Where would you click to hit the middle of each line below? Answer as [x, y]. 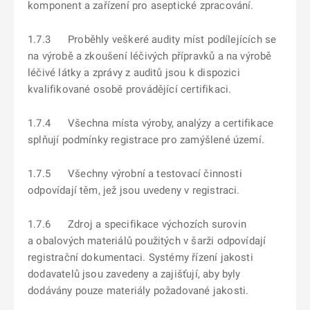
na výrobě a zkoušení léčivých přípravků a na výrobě [150, 56]
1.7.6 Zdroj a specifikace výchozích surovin [137, 224]
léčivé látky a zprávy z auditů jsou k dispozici [134, 73]
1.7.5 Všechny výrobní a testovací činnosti [135, 174]
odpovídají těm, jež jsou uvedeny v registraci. [134, 190]
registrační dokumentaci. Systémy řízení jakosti [140, 257]
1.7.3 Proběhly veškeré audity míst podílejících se [152, 39]
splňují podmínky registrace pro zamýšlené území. [146, 140]
